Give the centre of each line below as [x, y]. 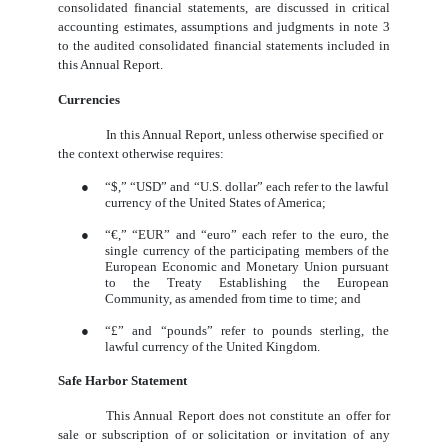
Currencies [89, 100]
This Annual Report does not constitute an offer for [248, 416]
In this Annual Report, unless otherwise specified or [245, 135]
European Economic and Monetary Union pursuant [247, 267]
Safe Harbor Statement [123, 381]
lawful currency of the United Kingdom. [213, 347]
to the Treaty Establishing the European [247, 283]
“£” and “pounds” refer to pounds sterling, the [247, 331]
